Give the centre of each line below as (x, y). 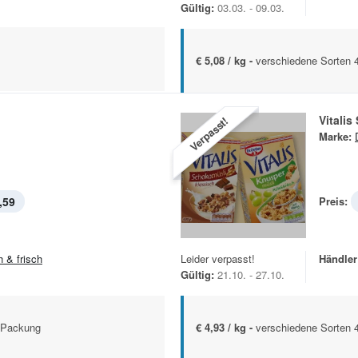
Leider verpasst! (218, 259)
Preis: (333, 201)
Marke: (335, 137)
